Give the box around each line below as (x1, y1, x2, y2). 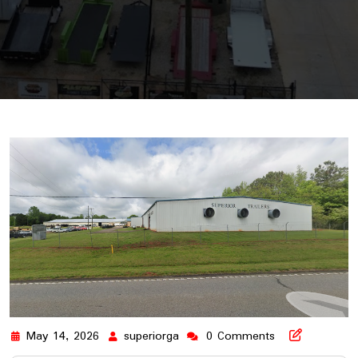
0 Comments (206, 327, 275, 346)
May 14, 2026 (26, 327, 99, 346)
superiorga (124, 327, 179, 346)
